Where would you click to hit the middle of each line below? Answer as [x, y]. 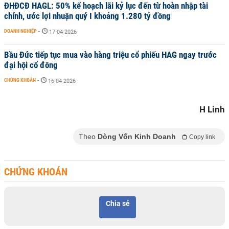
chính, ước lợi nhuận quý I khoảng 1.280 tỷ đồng [87, 16]
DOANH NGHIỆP [20, 31]
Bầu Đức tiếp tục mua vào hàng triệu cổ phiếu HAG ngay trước [110, 55]
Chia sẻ [118, 203]
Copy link [202, 137]
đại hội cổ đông [31, 65]
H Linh [212, 109]
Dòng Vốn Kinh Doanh [137, 136]
